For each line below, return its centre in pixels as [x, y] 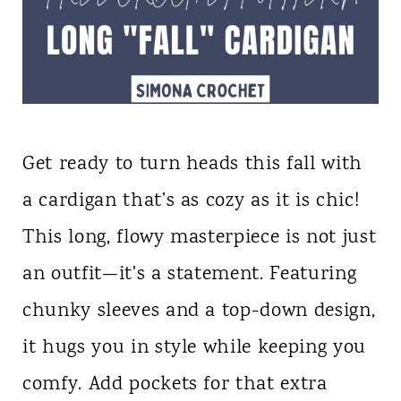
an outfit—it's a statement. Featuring [189, 274]
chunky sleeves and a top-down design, [199, 311]
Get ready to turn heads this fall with [192, 164]
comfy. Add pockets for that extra [175, 384]
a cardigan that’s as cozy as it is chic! [191, 201]
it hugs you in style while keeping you [194, 348]
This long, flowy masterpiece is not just [199, 238]
